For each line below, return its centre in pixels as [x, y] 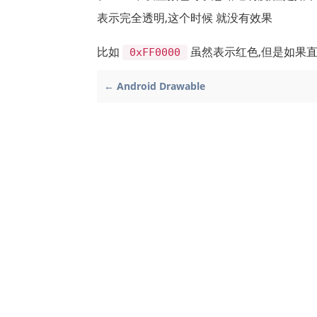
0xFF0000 [155, 52]
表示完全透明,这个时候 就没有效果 [185, 17]
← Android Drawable [155, 86]
